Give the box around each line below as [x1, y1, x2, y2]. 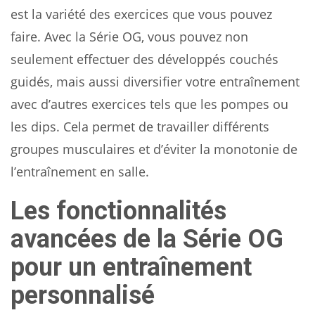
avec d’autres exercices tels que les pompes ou [11, 96, 288, 113]
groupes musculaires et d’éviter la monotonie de [11, 141, 297, 158]
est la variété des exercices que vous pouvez [11, 6, 272, 23]
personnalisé [11, 281, 155, 311]
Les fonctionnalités [11, 196, 226, 226]
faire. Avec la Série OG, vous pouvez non [11, 28, 248, 46]
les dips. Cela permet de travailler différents [11, 118, 269, 136]
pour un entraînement [11, 252, 252, 283]
